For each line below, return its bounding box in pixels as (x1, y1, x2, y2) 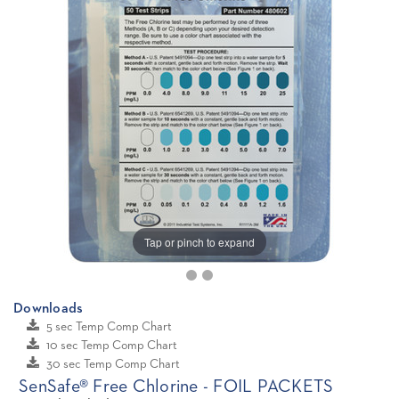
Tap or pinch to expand (144, 233, 255, 249)
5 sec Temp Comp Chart (46, 321, 172, 334)
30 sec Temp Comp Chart (46, 358, 180, 371)
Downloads (13, 302, 84, 317)
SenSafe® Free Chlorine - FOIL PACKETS (19, 378, 334, 396)
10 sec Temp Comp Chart (46, 339, 177, 353)
